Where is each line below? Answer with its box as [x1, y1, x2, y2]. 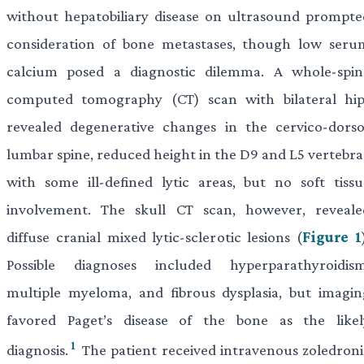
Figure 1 [302, 227, 362, 245]
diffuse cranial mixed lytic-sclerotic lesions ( [6, 227, 303, 245]
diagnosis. [6, 341, 68, 359]
